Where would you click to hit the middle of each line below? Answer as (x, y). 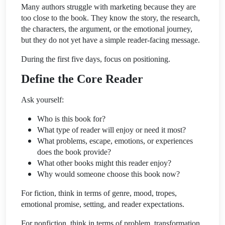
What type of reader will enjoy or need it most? (111, 130)
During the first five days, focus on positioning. (96, 59)
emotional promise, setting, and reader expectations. (103, 204)
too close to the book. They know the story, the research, (110, 18)
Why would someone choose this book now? (108, 174)
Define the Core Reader (82, 79)
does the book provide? (74, 152)
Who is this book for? (71, 119)
